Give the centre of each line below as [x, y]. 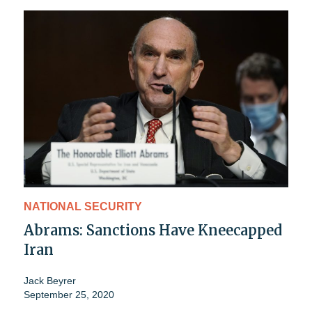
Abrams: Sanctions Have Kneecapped [153, 230]
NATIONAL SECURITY [83, 206]
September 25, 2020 [69, 294]
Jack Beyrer [50, 280]
